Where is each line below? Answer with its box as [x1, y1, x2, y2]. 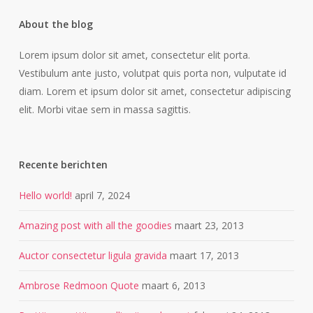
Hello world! [18, 188, 72, 202]
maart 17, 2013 [169, 248, 239, 262]
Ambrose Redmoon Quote [18, 278, 139, 292]
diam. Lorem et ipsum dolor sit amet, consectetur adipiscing [18, 84, 291, 98]
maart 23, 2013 [174, 218, 244, 232]
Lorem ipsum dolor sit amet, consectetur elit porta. [18, 48, 250, 61]
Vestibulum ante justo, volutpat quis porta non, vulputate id [18, 66, 286, 80]
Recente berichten [18, 157, 108, 171]
